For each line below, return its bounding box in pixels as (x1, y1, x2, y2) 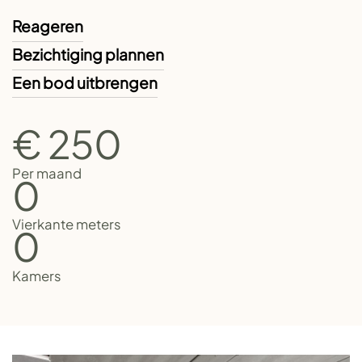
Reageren (12, 16, 83, 36)
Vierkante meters (12, 216, 121, 234)
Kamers (12, 267, 61, 285)
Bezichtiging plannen (12, 44, 164, 64)
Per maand (12, 164, 82, 182)
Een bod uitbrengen (12, 72, 158, 92)
